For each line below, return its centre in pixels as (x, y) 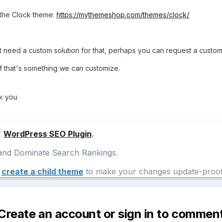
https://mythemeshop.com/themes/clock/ (123, 14)
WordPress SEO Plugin (48, 134)
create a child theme (42, 171)
